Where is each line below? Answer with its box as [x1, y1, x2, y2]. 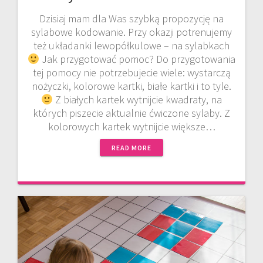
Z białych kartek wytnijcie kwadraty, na [53, 93, 222, 107]
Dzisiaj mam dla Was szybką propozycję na [39, 12, 224, 26]
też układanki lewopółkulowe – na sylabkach [33, 39, 230, 53]
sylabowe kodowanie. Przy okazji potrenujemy [31, 25, 232, 39]
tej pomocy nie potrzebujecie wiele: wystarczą [32, 66, 231, 80]
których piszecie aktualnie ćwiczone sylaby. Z [33, 106, 230, 120]
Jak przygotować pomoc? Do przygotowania [39, 52, 236, 66]
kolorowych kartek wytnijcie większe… [48, 120, 215, 134]
